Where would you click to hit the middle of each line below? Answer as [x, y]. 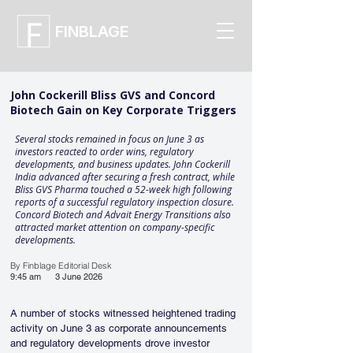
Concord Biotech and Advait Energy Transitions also [123, 215]
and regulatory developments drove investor [111, 343]
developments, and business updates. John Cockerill [123, 164]
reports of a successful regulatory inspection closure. [124, 202]
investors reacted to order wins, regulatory [104, 152]
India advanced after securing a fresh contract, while [125, 177]
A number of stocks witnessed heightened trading [124, 313]
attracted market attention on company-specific [115, 227]
